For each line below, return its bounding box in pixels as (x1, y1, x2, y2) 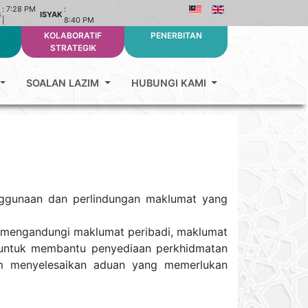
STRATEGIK (49, 43, 96, 53)
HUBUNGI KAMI (131, 77, 209, 89)
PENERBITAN (150, 30, 202, 41)
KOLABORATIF (44, 30, 102, 41)
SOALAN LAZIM (26, 77, 102, 89)
